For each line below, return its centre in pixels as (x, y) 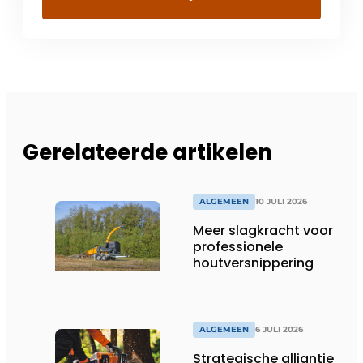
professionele (238, 247)
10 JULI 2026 (281, 202)
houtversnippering (253, 263)
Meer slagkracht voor (263, 231)
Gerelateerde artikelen (147, 153)
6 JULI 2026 (279, 330)
